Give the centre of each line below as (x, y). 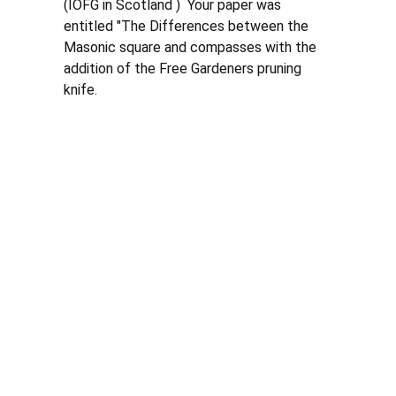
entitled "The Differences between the (188, 26)
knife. (82, 90)
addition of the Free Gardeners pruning (184, 69)
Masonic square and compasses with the (192, 47)
